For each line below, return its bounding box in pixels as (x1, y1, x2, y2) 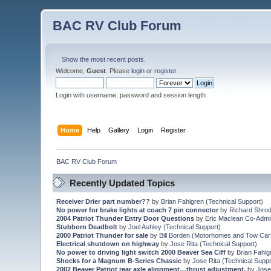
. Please (106, 67, 132, 74)
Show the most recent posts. (62, 56, 146, 63)
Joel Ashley (128, 223, 162, 231)
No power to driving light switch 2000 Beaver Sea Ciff (56, 249, 226, 256)
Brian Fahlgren (160, 198, 204, 206)
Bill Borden (158, 232, 190, 240)
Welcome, (56, 67, 87, 74)
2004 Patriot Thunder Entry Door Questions (56, 215, 194, 223)
